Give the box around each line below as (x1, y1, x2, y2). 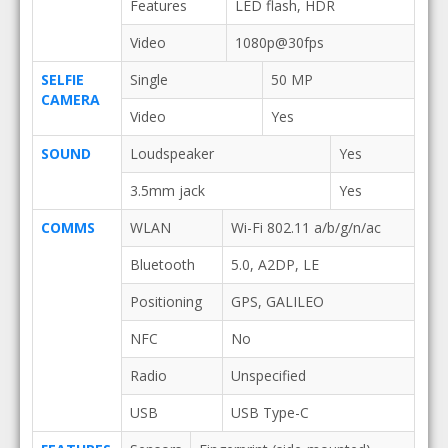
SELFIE (40, 70, 84, 89)
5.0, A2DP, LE (230, 255, 319, 274)
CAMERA (40, 90, 100, 109)
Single (129, 70, 168, 89)
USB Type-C (230, 403, 309, 422)
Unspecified (230, 366, 306, 385)
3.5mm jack (129, 181, 205, 200)
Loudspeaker (129, 144, 214, 163)
